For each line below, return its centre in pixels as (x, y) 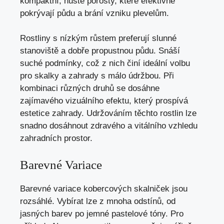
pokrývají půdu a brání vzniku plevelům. (94, 13)
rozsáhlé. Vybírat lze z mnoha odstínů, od (98, 201)
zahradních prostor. (56, 138)
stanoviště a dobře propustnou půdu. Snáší (100, 51)
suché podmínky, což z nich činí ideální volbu (105, 63)
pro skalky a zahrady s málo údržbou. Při (97, 76)
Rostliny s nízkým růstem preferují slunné (98, 38)
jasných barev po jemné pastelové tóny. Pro (102, 213)
